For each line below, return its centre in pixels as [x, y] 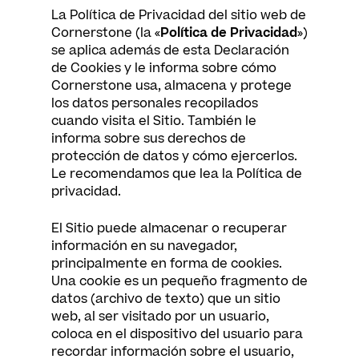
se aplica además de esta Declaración [170, 50]
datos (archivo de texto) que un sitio [166, 299]
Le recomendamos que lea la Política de [177, 174]
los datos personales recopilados [155, 103]
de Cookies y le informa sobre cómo [164, 68]
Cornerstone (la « [106, 33]
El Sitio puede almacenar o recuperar [169, 228]
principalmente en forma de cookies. [167, 264]
